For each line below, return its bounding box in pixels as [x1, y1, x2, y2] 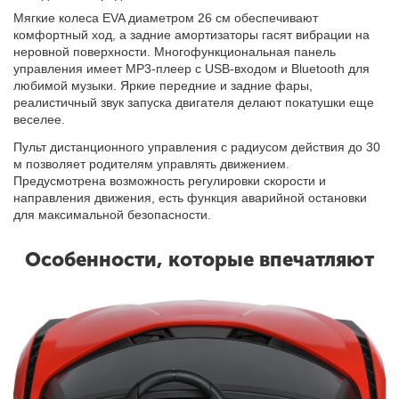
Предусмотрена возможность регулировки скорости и [13, 173, 327, 188]
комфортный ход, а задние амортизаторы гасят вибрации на [13, 27, 370, 42]
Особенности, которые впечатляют [24, 247, 374, 272]
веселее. [13, 111, 66, 126]
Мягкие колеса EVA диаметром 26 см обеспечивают [13, 10, 319, 25]
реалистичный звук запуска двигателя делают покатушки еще [13, 94, 375, 110]
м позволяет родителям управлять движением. [13, 156, 290, 171]
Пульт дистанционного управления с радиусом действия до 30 [13, 139, 381, 154]
